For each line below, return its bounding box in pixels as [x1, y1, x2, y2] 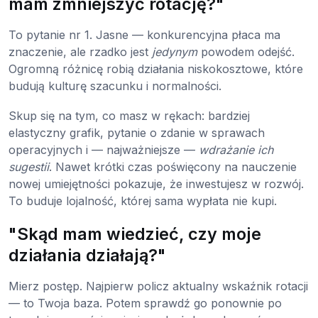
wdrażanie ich [199, 142, 273, 157]
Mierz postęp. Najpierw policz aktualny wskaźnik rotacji [9, 278, 308, 293]
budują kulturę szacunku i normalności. [9, 78, 221, 93]
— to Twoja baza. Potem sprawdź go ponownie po [9, 295, 282, 310]
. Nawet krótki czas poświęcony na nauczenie [49, 159, 297, 174]
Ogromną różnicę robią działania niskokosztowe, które [9, 61, 303, 76]
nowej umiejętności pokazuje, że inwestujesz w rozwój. [9, 176, 304, 191]
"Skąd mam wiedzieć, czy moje [9, 223, 261, 244]
